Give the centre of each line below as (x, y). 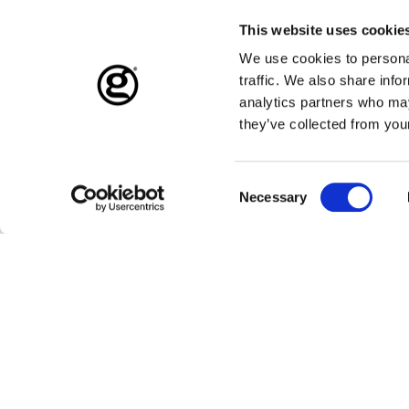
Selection (267, 207)
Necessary (273, 197)
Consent (264, 185)
